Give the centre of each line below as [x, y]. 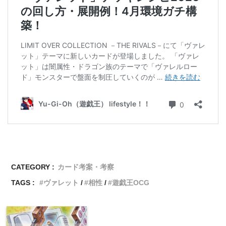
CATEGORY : [33, 167]
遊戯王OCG [131, 183]
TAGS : [23, 183]
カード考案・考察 [86, 167]
